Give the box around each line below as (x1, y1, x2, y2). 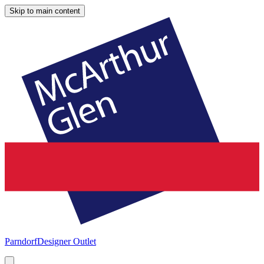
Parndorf (5, 236, 37, 246)
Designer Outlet (37, 236, 96, 246)
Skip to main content (9, 6, 80, 15)
